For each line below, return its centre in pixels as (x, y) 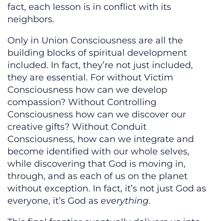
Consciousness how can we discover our (97, 115)
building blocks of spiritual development (97, 53)
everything (125, 201)
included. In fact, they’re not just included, (100, 65)
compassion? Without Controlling (82, 102)
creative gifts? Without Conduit (77, 127)
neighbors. (31, 19)
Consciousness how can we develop (87, 90)
